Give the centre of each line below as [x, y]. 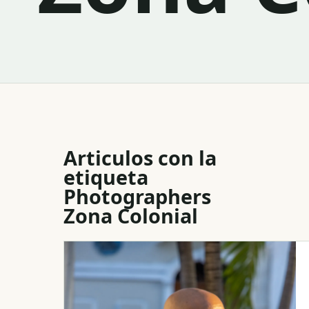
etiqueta [106, 177]
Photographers [137, 196]
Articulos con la [140, 157]
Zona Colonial [131, 215]
